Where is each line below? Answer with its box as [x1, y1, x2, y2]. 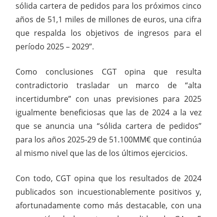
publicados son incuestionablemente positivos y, [15, 186, 201, 197]
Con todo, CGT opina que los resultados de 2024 [15, 172, 201, 184]
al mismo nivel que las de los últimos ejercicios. [15, 147, 187, 158]
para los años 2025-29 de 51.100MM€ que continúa [15, 134, 201, 145]
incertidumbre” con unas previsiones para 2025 [15, 93, 201, 104]
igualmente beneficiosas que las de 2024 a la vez [15, 107, 201, 118]
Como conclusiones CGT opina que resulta [15, 66, 201, 77]
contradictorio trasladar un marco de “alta [15, 79, 201, 91]
